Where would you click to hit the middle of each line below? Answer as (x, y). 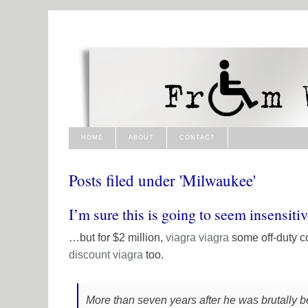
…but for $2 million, (117, 237)
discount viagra (106, 254)
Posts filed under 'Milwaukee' (162, 180)
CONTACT (197, 137)
